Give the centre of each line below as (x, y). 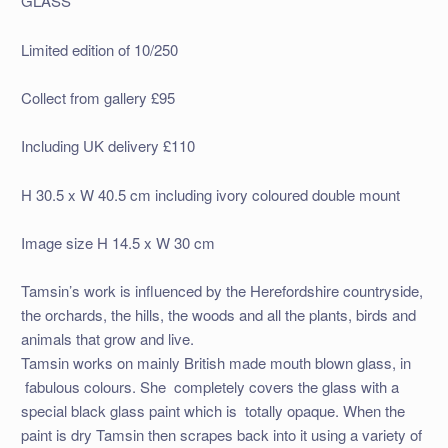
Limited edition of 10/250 (99, 49)
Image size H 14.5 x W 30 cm (117, 242)
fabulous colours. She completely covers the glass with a (209, 387)
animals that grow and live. (107, 339)
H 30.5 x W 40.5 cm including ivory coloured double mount (210, 194)
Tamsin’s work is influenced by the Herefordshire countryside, (221, 291)
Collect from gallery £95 (97, 97)
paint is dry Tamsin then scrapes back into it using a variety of (221, 435)
